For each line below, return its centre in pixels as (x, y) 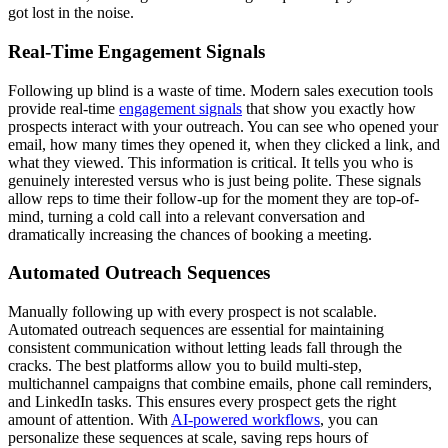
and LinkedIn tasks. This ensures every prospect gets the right (202, 401)
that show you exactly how (329, 108)
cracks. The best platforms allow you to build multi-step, (185, 365)
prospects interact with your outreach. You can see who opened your (223, 126)
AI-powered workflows (245, 419)
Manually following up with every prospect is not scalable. (192, 311)
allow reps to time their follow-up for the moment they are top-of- (213, 198)
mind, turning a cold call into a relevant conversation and (186, 216)
